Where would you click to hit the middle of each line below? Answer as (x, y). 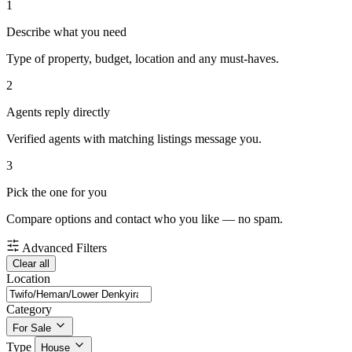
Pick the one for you (57, 192)
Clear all (31, 264)
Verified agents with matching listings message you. (134, 139)
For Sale (32, 328)
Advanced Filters (64, 248)
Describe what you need (66, 32)
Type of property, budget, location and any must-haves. (143, 59)
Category (29, 310)
